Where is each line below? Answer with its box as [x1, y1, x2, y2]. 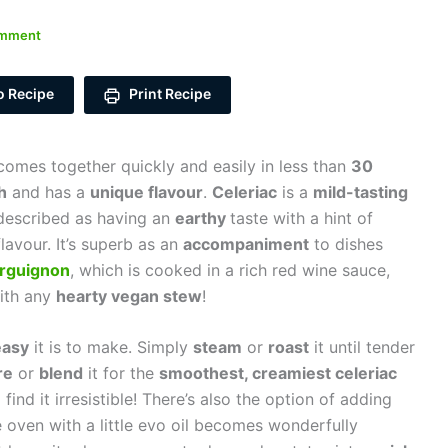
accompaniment [182, 233, 309, 254]
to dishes [308, 233, 383, 254]
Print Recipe [126, 85, 211, 103]
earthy [174, 207, 230, 228]
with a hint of [272, 207, 373, 228]
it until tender [308, 337, 415, 358]
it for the [82, 363, 159, 384]
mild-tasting [312, 181, 408, 202]
